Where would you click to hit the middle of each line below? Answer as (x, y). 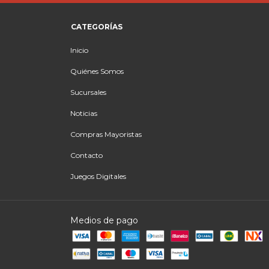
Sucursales (88, 92)
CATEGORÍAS (97, 27)
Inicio (79, 50)
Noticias (84, 113)
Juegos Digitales (98, 176)
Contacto (86, 155)
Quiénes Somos (97, 71)
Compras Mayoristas (106, 134)
